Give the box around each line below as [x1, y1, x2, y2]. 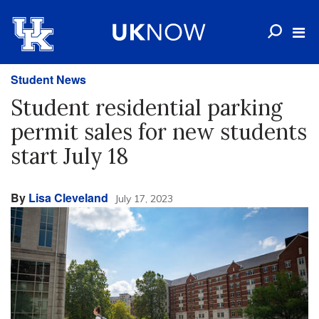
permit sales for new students [11, 118, 307, 145]
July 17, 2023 [115, 192, 173, 205]
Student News [11, 71, 86, 88]
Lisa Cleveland [28, 189, 108, 206]
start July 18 [11, 142, 129, 169]
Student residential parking [11, 94, 283, 121]
